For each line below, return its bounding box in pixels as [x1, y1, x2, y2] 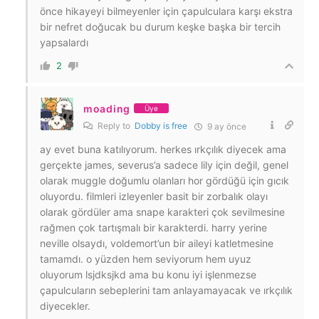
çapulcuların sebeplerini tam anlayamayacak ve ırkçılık [40, 283, 293, 296]
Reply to [95, 120, 135, 131]
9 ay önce [205, 120, 246, 132]
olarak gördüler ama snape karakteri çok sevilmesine [40, 205, 285, 218]
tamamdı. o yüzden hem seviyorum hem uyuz [40, 252, 251, 265]
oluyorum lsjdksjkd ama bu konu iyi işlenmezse [40, 268, 256, 281]
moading [83, 102, 130, 115]
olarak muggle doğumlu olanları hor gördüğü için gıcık [40, 174, 289, 187]
